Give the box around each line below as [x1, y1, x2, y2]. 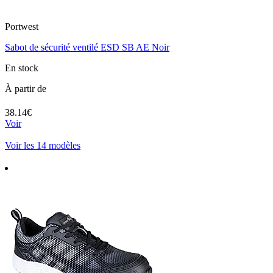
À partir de [5, 83, 46, 94]
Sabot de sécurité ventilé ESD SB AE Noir [5, 42, 169, 53]
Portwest [5, 21, 38, 32]
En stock [5, 63, 38, 74]
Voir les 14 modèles [5, 140, 80, 151]
